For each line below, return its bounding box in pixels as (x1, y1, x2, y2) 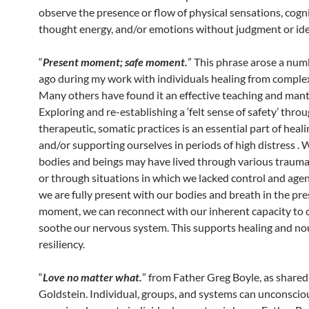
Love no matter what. (43, 270, 142, 283)
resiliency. (39, 237, 85, 250)
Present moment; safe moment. (43, 55, 188, 68)
